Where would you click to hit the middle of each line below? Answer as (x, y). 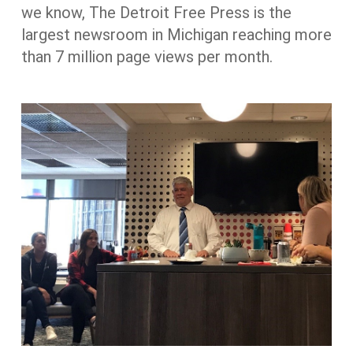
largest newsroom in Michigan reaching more (176, 35)
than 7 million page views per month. (147, 57)
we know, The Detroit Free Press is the (156, 13)
